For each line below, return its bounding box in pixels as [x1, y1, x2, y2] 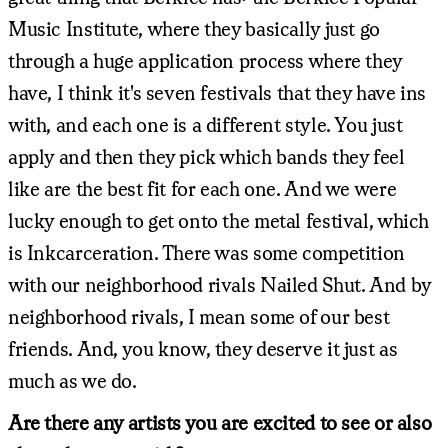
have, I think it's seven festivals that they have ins [8, 80, 426, 104]
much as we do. [8, 368, 137, 392]
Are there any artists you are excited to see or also [8, 410, 432, 434]
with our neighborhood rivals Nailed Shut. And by [8, 272, 431, 296]
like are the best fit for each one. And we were [8, 176, 397, 200]
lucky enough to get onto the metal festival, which [8, 208, 429, 232]
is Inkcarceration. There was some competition [8, 240, 405, 264]
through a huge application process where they [8, 48, 402, 72]
